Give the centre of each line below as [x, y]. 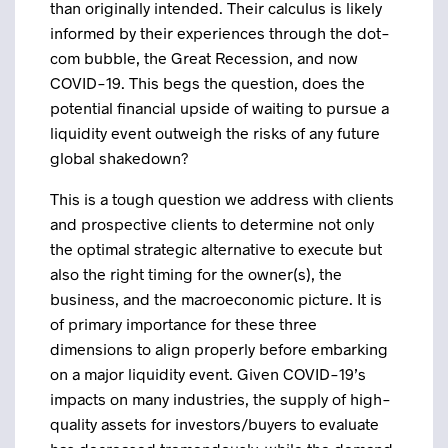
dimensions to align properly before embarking [219, 348]
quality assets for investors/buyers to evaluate [214, 423]
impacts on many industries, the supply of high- [220, 398]
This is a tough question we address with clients [222, 198]
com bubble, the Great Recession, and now [204, 57]
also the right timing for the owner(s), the [196, 273]
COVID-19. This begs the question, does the [207, 82]
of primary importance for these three [183, 323]
